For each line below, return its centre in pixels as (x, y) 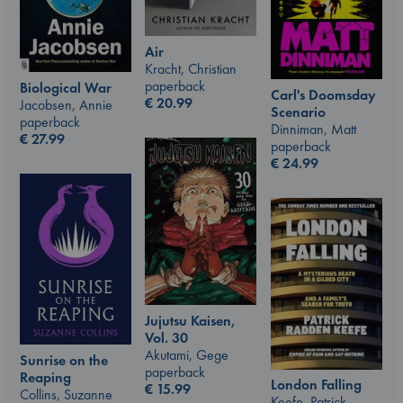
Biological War (66, 88)
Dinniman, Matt (313, 129)
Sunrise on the (64, 360)
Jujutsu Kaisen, (190, 320)
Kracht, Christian (191, 68)
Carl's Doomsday (323, 94)
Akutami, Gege (187, 354)
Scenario (298, 112)
